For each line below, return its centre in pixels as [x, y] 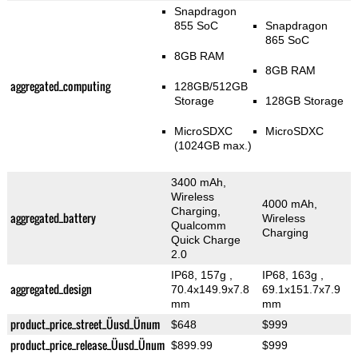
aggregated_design [51, 289]
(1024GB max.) [213, 146]
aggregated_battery [53, 218]
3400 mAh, [198, 183]
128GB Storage [305, 101]
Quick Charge [205, 240]
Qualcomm [198, 226]
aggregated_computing [60, 86]
